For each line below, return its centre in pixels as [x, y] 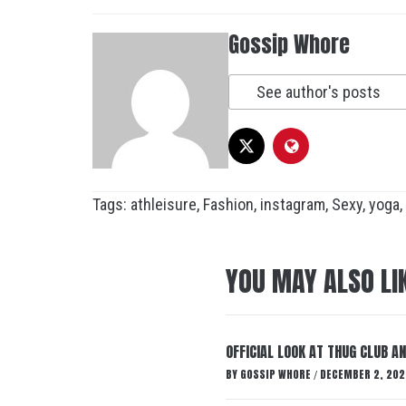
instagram [293, 204]
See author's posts [319, 92]
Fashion [228, 204]
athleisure [164, 204]
